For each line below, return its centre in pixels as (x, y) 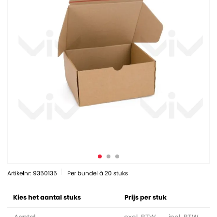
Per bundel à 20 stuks (98, 173)
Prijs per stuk (145, 197)
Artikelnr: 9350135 (32, 173)
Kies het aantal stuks (47, 197)
